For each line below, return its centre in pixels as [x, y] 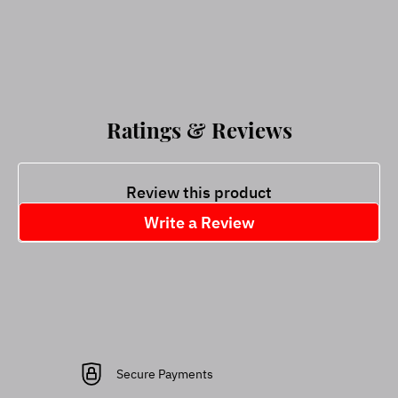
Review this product [199, 192]
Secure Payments [165, 374]
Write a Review [199, 222]
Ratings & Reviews [199, 130]
